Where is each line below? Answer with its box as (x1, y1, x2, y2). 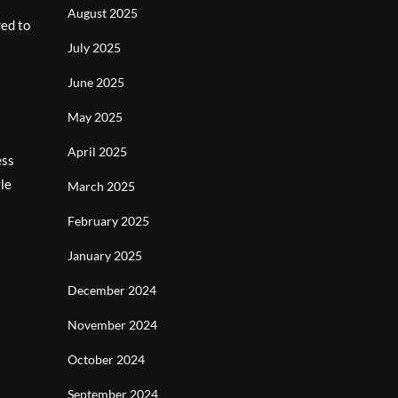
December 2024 (68, 283, 156, 298)
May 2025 (68, 109, 123, 124)
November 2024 (68, 317, 157, 332)
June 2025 (68, 75, 124, 90)
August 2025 (68, 5, 138, 20)
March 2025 (68, 179, 135, 194)
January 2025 (68, 248, 142, 263)
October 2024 (68, 352, 145, 367)
